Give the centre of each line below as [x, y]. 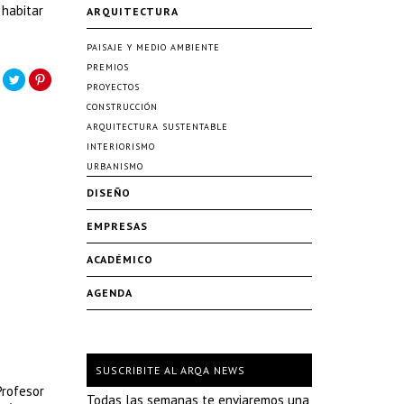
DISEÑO [109, 193]
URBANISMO [115, 166]
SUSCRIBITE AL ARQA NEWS [170, 370]
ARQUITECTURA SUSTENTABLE [157, 127]
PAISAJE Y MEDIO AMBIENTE [153, 47]
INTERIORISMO [121, 147]
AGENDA [110, 293]
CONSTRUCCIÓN [122, 107]
